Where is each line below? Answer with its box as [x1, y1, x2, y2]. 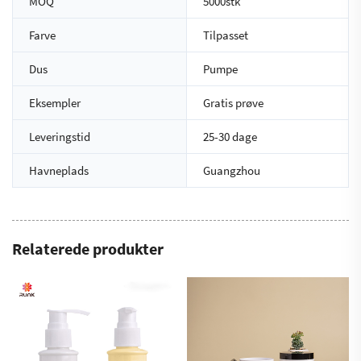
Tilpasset [203, 27, 248, 44]
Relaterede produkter [12, 239, 164, 259]
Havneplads [29, 163, 89, 179]
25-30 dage [203, 129, 257, 145]
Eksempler [29, 95, 81, 111]
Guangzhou [203, 163, 260, 179]
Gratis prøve [203, 95, 263, 111]
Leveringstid [29, 129, 90, 145]
